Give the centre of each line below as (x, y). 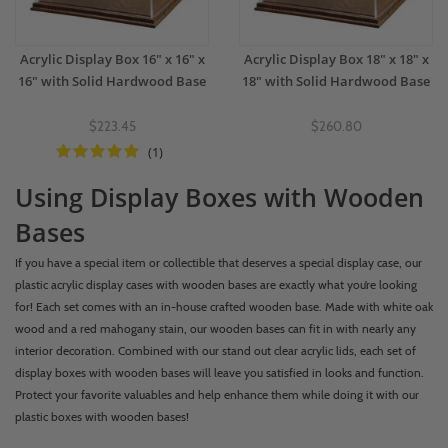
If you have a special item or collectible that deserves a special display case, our (218, 262)
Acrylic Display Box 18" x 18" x (336, 59)
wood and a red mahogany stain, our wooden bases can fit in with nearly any (215, 328)
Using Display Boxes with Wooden (219, 197)
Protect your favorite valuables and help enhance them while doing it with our (217, 394)
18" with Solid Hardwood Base (336, 81)
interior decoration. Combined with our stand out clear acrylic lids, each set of (215, 350)
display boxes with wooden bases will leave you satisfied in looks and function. (219, 372)
